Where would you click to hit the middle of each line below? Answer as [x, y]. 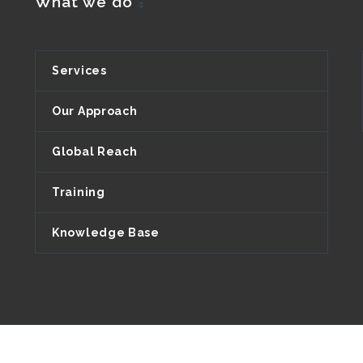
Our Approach [95, 111]
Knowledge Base [106, 232]
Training [79, 192]
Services [79, 70]
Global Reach [95, 151]
